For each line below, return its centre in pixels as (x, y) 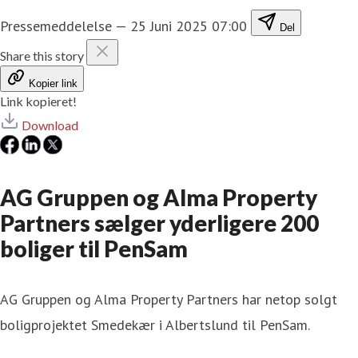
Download (50, 125)
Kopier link (53, 83)
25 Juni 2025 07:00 (189, 26)
